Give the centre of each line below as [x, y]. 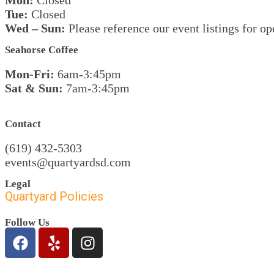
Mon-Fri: [30, 74]
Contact [23, 124]
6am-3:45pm [88, 74]
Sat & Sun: [34, 88]
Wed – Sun [33, 28]
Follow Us [27, 222]
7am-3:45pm [96, 88]
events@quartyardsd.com [68, 162]
